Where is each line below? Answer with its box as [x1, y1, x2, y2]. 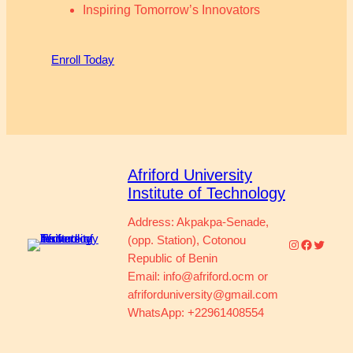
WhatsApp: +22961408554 [127, 307, 264, 320]
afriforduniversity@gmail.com [127, 288, 278, 302]
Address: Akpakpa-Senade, [127, 216, 269, 229]
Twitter [312, 236, 350, 251]
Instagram [287, 236, 343, 251]
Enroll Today [51, 53, 115, 66]
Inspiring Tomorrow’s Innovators [83, 2, 261, 17]
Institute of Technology [127, 184, 285, 202]
